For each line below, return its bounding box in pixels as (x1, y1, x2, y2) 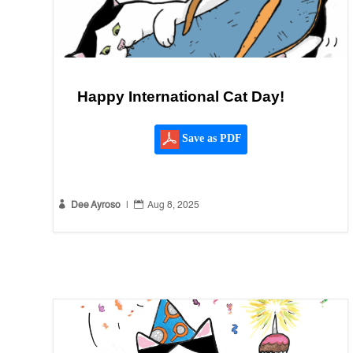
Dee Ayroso (71, 201, 121, 211)
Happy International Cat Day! (77, 88, 285, 106)
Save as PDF (178, 132, 242, 145)
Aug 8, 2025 (147, 201, 200, 211)
